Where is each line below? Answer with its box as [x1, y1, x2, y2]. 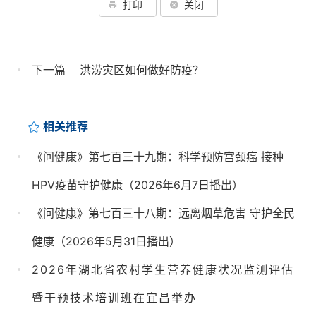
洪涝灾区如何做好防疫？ [80, 63, 204, 77]
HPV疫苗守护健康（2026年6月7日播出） [32, 177, 243, 192]
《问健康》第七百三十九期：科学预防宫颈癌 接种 [32, 149, 284, 164]
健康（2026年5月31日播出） [32, 233, 181, 248]
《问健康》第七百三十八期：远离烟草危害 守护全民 [32, 205, 295, 220]
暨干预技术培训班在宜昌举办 [32, 290, 197, 305]
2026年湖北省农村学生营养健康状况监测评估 [32, 262, 294, 276]
